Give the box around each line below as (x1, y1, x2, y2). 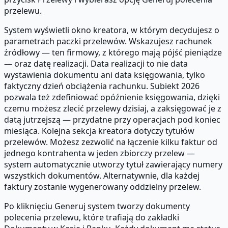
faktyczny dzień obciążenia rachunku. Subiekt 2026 (4, 80, 199, 92)
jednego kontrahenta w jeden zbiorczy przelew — (4, 148, 195, 159)
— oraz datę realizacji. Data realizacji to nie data (4, 58, 188, 70)
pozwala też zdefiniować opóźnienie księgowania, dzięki (4, 92, 220, 103)
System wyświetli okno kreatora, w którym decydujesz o (4, 24, 219, 36)
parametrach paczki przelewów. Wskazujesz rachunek (4, 36, 212, 47)
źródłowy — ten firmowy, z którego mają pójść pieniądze (4, 47, 222, 59)
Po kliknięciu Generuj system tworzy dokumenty (4, 201, 190, 212)
